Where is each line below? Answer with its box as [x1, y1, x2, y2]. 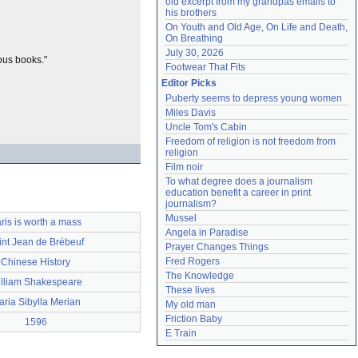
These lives [165, 284, 215, 296]
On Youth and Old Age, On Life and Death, [165, 22, 348, 33]
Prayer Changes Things [165, 241, 268, 253]
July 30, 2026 [165, 47, 224, 58]
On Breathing [165, 33, 223, 44]
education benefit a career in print [165, 187, 311, 198]
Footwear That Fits [165, 62, 245, 73]
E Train [165, 328, 197, 339]
